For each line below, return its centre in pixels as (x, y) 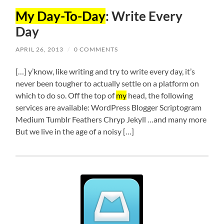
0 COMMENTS (96, 49)
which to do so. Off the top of (66, 95)
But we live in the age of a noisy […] (75, 131)
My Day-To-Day (61, 16)
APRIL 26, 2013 (40, 49)
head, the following (160, 95)
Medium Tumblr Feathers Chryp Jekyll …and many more (111, 119)
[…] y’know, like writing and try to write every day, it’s (105, 71)
